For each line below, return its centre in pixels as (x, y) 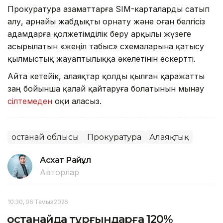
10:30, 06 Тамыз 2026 (38, 202)
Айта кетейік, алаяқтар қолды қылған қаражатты (106, 76)
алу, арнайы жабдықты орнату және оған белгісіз (106, 21)
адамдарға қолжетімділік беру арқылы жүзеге (99, 34)
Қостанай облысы (45, 137)
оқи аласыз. (78, 101)
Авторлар (59, 172)
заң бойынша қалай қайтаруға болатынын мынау (106, 88)
